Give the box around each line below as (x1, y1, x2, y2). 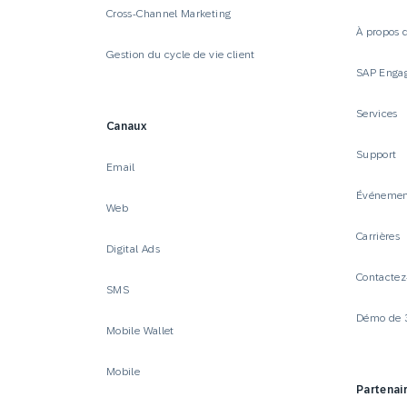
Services (355, 106, 398, 120)
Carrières (355, 229, 401, 243)
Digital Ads (106, 242, 160, 255)
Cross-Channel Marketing (106, 6, 232, 20)
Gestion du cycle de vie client (106, 47, 255, 61)
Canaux (106, 119, 147, 133)
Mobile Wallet (106, 323, 174, 337)
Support (355, 147, 397, 161)
